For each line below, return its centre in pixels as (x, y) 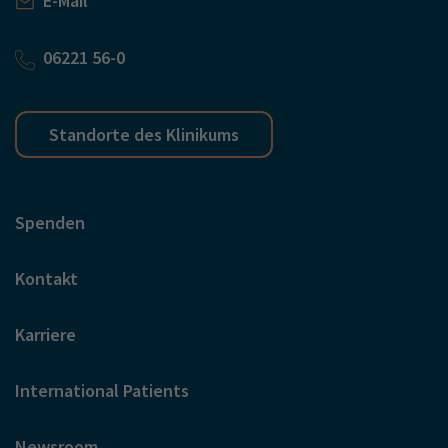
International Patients (102, 390)
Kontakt (46, 278)
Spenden (50, 222)
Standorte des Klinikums (144, 134)
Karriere (45, 334)
